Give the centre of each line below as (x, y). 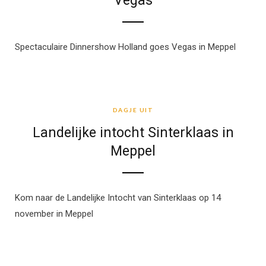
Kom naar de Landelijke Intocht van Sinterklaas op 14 (118, 198)
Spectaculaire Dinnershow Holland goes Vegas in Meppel (125, 47)
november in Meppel (54, 214)
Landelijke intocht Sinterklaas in (133, 133)
